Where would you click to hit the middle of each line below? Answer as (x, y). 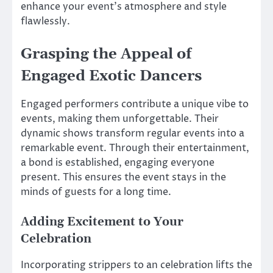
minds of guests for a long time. (96, 192)
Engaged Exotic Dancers (111, 76)
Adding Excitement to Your (102, 222)
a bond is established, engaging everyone (118, 163)
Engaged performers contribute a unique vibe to (135, 105)
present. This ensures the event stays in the (123, 178)
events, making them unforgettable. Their (120, 119)
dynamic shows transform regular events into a (133, 134)
